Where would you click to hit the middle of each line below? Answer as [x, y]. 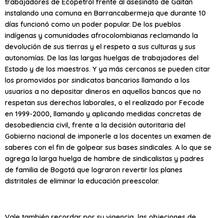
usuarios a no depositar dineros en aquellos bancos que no [103, 91]
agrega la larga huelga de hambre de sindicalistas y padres [104, 159]
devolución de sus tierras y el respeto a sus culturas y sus [100, 47]
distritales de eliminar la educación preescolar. [82, 181]
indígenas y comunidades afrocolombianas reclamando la [101, 36]
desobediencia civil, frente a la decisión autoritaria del [95, 125]
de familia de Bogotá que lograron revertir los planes [94, 170]
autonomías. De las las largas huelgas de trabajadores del [102, 58]
